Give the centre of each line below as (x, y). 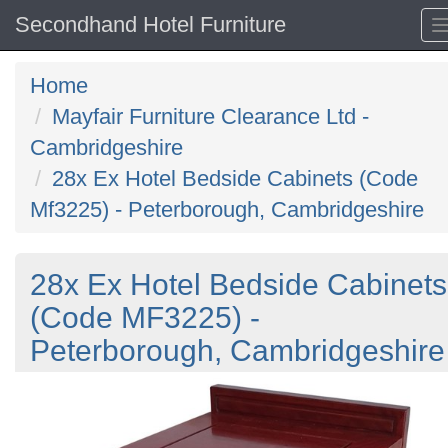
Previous (86, 385)
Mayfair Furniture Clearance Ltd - (210, 116)
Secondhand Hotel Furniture (150, 24)
